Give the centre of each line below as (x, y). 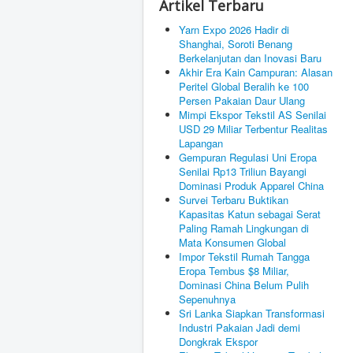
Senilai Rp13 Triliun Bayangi (243, 172)
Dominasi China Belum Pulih (244, 285)
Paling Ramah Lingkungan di (244, 229)
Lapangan (201, 143)
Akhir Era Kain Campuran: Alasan (256, 72)
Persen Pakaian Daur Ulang (242, 101)
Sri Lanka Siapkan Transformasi (252, 314)
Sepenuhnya (207, 299)
